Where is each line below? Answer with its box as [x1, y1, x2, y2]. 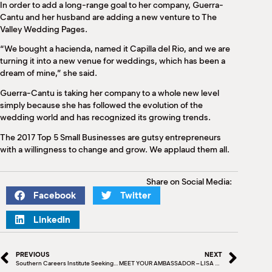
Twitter [120, 189, 151, 201]
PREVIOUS [15, 250, 50, 259]
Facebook [33, 189, 76, 201]
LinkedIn [33, 214, 70, 225]
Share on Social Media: [146, 176, 232, 187]
